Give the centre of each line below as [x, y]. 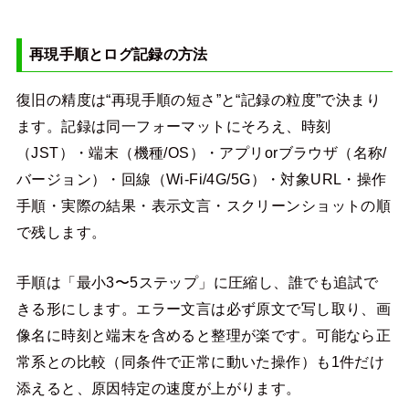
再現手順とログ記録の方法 [118, 55]
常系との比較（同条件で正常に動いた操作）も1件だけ [200, 362]
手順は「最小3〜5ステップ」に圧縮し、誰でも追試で [197, 283]
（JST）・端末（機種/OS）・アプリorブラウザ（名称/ [201, 153]
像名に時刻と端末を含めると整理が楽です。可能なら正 [204, 336]
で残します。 [61, 232]
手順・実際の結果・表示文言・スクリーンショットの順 [204, 206]
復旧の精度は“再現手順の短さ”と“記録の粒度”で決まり [199, 100]
